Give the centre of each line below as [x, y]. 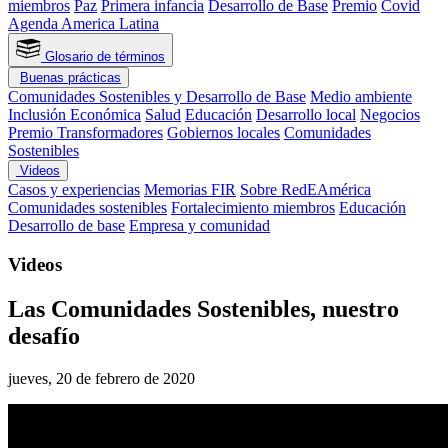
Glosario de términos [103, 57]
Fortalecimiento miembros [253, 208]
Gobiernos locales [223, 133]
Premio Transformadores [85, 133]
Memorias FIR [190, 190]
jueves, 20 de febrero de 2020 [101, 378]
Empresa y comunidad [199, 226]
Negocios [390, 115]
